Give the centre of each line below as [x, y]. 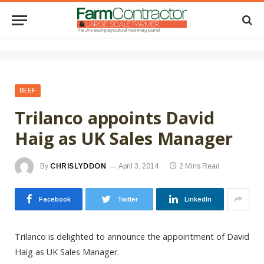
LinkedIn [198, 199]
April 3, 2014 [138, 166]
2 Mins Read [199, 166]
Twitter [127, 199]
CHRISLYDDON [78, 166]
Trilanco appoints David [115, 118]
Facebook [55, 199]
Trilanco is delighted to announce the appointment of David [132, 237]
